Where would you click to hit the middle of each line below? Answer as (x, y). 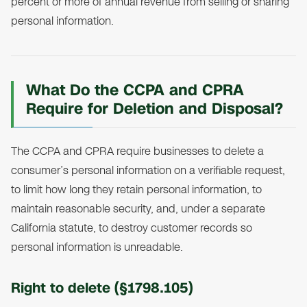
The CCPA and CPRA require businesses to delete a (137, 151)
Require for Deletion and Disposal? (155, 109)
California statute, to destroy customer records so (132, 228)
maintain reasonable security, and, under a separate (138, 209)
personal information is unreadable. (97, 247)
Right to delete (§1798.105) (102, 288)
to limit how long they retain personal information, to (136, 190)
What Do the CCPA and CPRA (135, 90)
